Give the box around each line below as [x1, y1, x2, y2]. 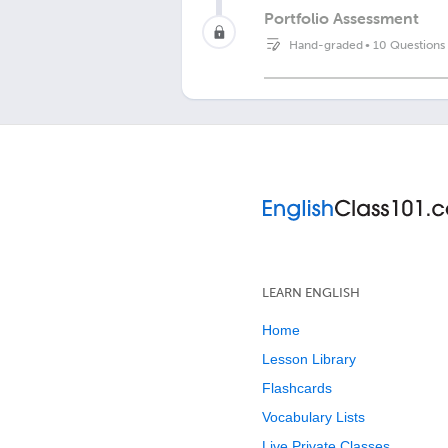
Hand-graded [289, 37, 363, 52]
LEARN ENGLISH [262, 285, 360, 300]
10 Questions [373, 37, 445, 52]
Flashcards [262, 380, 332, 396]
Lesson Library [262, 351, 356, 367]
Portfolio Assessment [264, 7, 419, 28]
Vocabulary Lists [262, 409, 365, 425]
